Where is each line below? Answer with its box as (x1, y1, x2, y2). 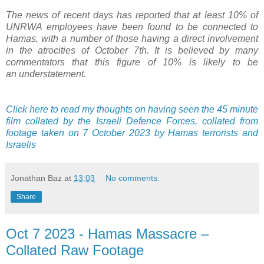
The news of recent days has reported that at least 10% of (6, 9, 258, 20)
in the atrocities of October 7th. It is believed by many (6, 45, 258, 55)
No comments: (105, 173, 160, 183)
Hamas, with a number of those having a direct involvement (6, 33, 258, 44)
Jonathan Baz (11, 173, 62, 183)
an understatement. (6, 68, 88, 79)
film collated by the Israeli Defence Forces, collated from (6, 115, 258, 126)
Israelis (6, 139, 36, 150)
